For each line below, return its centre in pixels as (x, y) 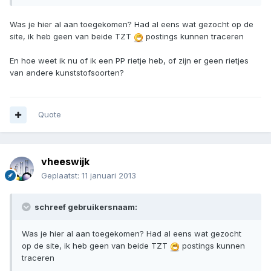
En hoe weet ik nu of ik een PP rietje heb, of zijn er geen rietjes (129, 61)
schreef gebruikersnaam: (85, 207)
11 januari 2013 (109, 176)
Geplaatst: (61, 176)
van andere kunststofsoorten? (67, 73)
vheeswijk (65, 162)
